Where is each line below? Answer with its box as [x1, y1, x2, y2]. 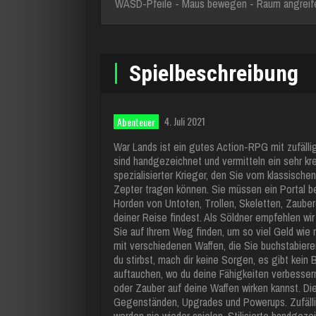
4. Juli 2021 [164, 114, 205, 128]
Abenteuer [117, 114, 155, 129]
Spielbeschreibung [129, 60, 298, 87]
